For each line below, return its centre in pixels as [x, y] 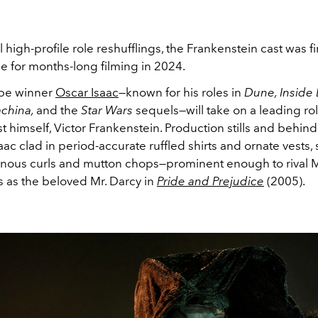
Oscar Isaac [87, 92]
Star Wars [108, 110]
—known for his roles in [180, 92]
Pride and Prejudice [210, 181]
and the [57, 110]
